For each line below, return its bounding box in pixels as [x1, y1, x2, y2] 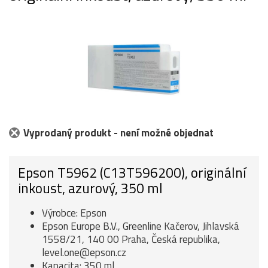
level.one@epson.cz [42, 244, 126, 260]
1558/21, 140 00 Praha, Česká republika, [42, 231, 220, 247]
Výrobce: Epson [42, 205, 106, 221]
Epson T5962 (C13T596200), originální [18, 162, 246, 183]
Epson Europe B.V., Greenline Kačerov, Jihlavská [42, 218, 239, 234]
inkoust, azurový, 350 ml [18, 177, 163, 199]
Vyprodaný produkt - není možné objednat [23, 124, 214, 141]
